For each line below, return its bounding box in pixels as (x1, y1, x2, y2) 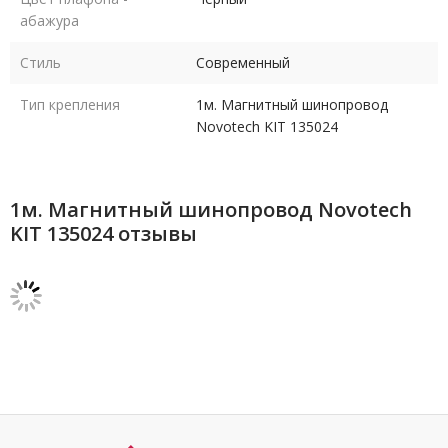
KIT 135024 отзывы (10, 219, 197, 247)
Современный (196, 52, 290, 72)
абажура (20, 10, 79, 30)
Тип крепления (20, 94, 120, 114)
